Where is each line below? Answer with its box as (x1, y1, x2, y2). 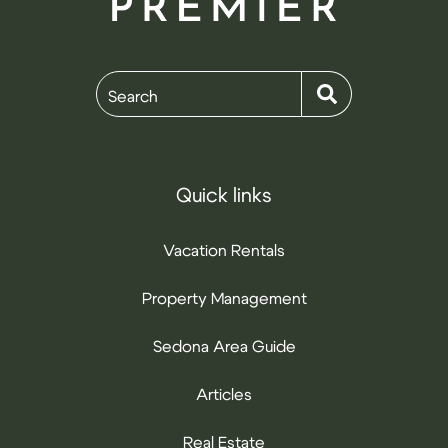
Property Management (141, 284, 307, 309)
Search (108, 82, 158, 107)
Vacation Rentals (163, 236, 285, 261)
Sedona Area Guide (152, 332, 296, 357)
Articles (196, 380, 252, 405)
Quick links (176, 178, 272, 208)
